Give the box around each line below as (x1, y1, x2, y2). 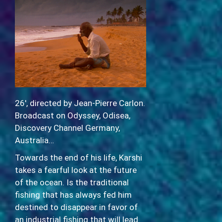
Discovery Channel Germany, (15, 122, 120, 133)
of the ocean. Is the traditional (15, 177, 129, 187)
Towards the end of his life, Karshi (15, 152, 142, 163)
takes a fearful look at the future (15, 165, 137, 175)
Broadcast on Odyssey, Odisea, (15, 110, 130, 120)
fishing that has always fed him (15, 189, 132, 200)
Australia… (15, 135, 54, 145)
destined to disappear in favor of (15, 202, 138, 212)
